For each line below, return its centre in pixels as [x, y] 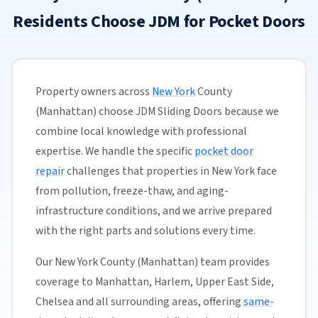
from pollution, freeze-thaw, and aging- [132, 191]
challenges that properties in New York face [170, 171]
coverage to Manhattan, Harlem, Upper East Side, [154, 282]
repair [50, 171]
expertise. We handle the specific [115, 152]
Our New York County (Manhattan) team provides [152, 262]
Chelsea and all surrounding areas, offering [139, 302]
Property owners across [93, 92]
